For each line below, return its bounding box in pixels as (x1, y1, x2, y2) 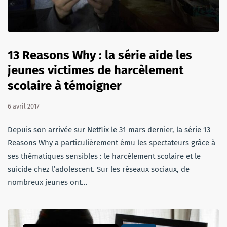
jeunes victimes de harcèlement (8, 63, 183, 78)
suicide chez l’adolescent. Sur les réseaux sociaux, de (8, 165, 190, 174)
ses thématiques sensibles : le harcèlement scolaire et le (8, 152, 201, 161)
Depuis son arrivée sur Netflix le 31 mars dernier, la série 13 (8, 125, 210, 135)
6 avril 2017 (8, 102, 40, 111)
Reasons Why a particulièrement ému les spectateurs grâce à (8, 138, 215, 148)
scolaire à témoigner (8, 79, 122, 93)
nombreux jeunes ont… (8, 178, 87, 187)
